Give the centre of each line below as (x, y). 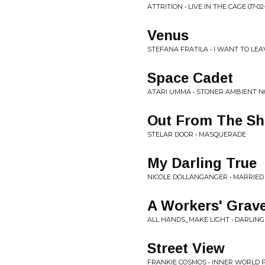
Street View (186, 248)
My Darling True (202, 163)
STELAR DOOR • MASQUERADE (197, 134)
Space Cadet (190, 78)
